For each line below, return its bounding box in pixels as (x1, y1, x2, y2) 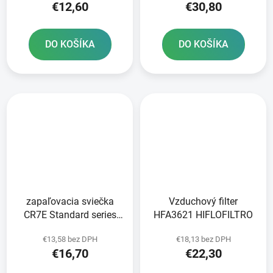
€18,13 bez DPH (175, 235, 231, 244)
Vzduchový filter (169, 196, 238, 208)
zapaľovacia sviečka (26, 196, 114, 208)
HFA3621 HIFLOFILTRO (154, 209, 253, 221)
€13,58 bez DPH (42, 235, 97, 244)
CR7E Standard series (23, 209, 116, 221)
